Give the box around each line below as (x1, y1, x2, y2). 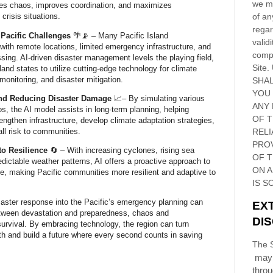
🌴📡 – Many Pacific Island (71, 30, 168, 40)
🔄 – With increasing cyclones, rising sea (48, 146, 194, 155)
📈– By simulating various (112, 93, 205, 103)
